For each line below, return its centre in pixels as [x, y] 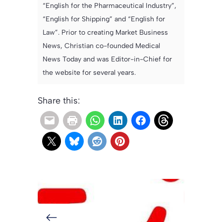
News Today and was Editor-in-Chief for [107, 59]
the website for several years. [89, 72]
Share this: [59, 100]
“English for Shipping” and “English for [104, 19]
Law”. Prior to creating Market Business [105, 32]
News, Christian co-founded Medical [101, 46]
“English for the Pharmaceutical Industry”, [110, 5]
